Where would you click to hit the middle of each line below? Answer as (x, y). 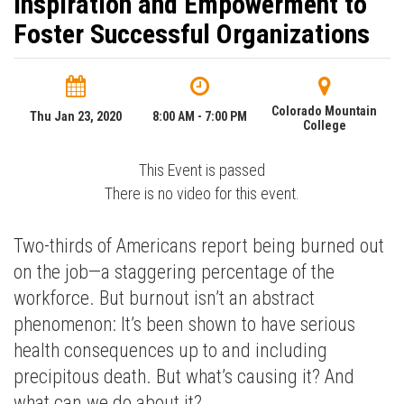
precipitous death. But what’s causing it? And (184, 376)
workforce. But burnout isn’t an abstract (164, 298)
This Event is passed (202, 170)
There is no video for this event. (202, 193)
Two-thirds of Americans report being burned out (199, 246)
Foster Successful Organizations (192, 34)
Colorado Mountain (325, 111)
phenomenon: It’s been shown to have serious (184, 324)
